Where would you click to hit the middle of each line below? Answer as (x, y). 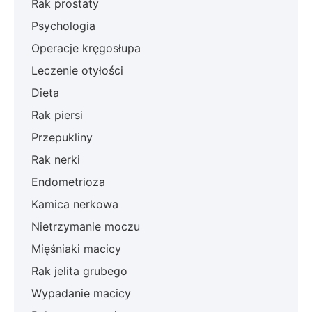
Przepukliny (62, 138)
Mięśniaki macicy (76, 249)
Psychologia (63, 26)
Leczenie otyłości (77, 71)
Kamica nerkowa (75, 204)
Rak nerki (56, 160)
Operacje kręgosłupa (86, 48)
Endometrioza (68, 182)
